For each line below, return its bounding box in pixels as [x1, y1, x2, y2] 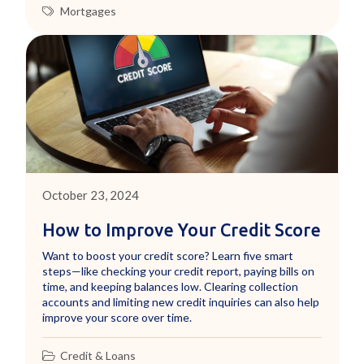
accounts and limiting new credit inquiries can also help [42, 294, 320, 309]
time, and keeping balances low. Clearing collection [42, 279, 299, 293]
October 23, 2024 [42, 187, 140, 202]
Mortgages [60, 3, 117, 18]
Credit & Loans [60, 348, 136, 362]
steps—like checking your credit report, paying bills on [42, 263, 315, 278]
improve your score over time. [42, 310, 193, 324]
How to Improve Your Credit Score [42, 219, 322, 240]
